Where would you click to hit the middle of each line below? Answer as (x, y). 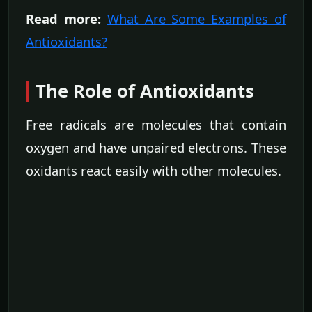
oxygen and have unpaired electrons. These (156, 148)
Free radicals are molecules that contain (156, 125)
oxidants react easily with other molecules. (154, 171)
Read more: (63, 19)
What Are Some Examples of (197, 19)
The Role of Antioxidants (145, 91)
